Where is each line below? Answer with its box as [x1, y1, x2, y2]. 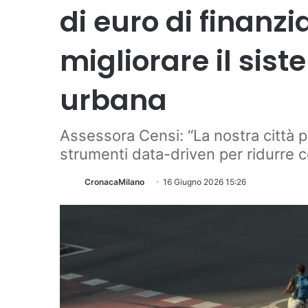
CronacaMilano [85, 177, 144, 187]
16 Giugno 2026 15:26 [163, 177, 246, 187]
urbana [60, 80, 167, 120]
